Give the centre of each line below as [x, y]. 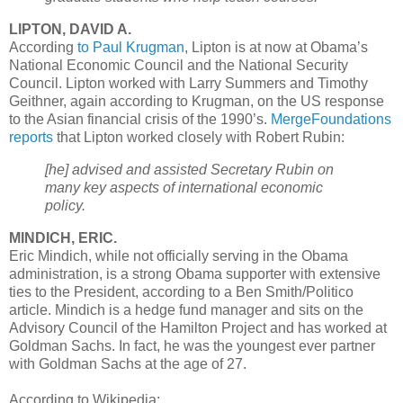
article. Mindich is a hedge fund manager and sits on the [186, 309]
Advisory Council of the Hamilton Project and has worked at [198, 327]
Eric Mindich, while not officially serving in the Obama [179, 255]
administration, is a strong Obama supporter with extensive [195, 273]
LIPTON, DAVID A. [70, 30]
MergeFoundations [331, 120]
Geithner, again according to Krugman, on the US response [197, 102]
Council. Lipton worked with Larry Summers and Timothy [188, 84]
